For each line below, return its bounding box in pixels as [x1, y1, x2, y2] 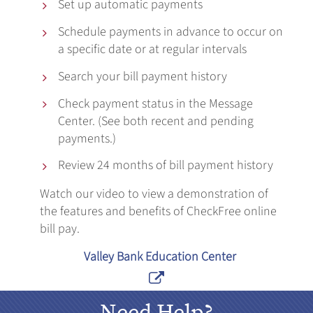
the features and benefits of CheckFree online [40, 203, 277, 221]
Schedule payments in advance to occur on [58, 22, 284, 41]
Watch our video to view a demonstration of [40, 185, 269, 203]
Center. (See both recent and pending [58, 112, 254, 130]
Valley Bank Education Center [84, 248, 237, 266]
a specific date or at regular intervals [58, 40, 247, 58]
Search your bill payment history [58, 67, 228, 85]
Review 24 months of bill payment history [58, 156, 274, 175]
